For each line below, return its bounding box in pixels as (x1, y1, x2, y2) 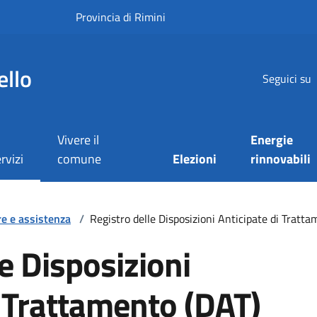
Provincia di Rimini (76, 8, 166, 25)
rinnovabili (250, 149, 311, 169)
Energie (250, 130, 294, 150)
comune (57, 149, 101, 169)
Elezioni (173, 149, 217, 169)
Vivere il (57, 130, 99, 150)
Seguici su (262, 69, 311, 87)
